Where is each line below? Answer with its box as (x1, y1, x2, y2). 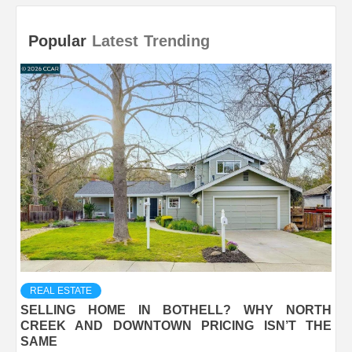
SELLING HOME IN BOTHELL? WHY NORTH (20, 302, 332, 317)
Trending (144, 32, 210, 50)
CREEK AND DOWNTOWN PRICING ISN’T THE (20, 318, 332, 332)
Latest (92, 32, 138, 50)
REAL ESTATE (30, 284, 92, 296)
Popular (28, 32, 86, 50)
